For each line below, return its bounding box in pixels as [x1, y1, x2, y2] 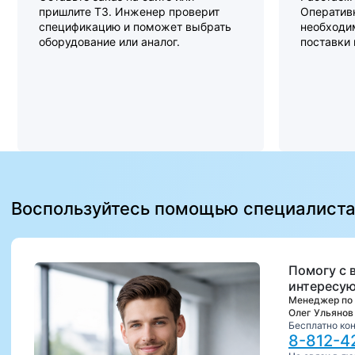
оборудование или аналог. [39, 35, 180, 48]
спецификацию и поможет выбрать [39, 20, 231, 33]
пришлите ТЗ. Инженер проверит [39, 5, 219, 18]
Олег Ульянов [288, 307, 353, 319]
